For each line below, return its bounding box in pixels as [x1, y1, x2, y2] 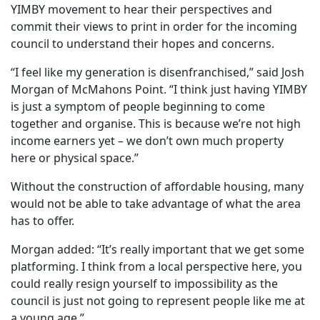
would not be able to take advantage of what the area [11, 196, 301, 212]
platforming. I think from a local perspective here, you [11, 259, 302, 275]
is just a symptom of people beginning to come [11, 99, 265, 115]
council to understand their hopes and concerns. [11, 36, 274, 52]
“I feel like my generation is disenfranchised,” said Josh [11, 64, 304, 81]
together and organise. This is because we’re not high [11, 116, 301, 132]
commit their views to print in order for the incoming [11, 19, 297, 35]
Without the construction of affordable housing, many [11, 179, 304, 195]
